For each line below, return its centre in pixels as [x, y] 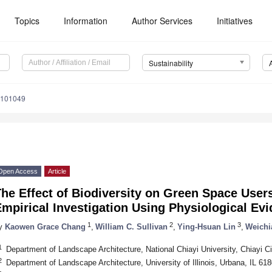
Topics [27, 21]
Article [57, 172]
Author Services [162, 21]
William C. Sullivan [131, 226]
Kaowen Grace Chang [45, 226]
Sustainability [171, 63]
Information [86, 21]
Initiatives [235, 21]
